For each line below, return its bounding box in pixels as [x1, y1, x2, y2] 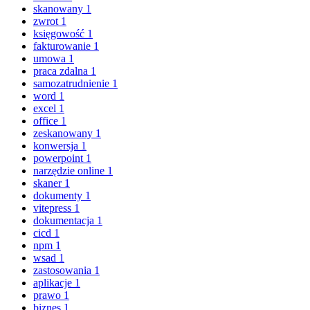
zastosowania [33, 264, 94, 276]
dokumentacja [33, 214, 97, 226]
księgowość [33, 27, 87, 39]
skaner [33, 176, 64, 189]
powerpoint [33, 152, 86, 164]
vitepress [33, 201, 74, 214]
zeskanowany [33, 127, 95, 139]
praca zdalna [33, 64, 91, 77]
